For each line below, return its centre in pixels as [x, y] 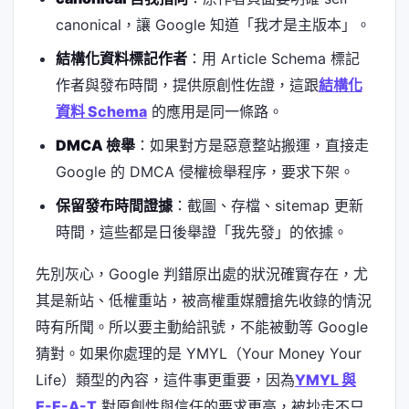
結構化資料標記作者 [121, 58]
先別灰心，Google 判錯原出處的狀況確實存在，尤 [202, 273]
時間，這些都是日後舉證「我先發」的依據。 [201, 231]
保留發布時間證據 [114, 205]
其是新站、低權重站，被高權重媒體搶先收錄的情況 [204, 300]
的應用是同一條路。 [215, 111]
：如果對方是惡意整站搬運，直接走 [252, 145]
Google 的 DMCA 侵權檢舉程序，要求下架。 [204, 171]
